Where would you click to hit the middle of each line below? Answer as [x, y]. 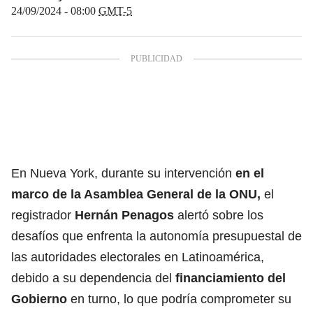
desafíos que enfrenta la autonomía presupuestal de [156, 236]
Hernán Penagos [124, 215]
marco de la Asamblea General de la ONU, [138, 194]
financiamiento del [231, 278]
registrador [43, 215]
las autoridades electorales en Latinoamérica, [138, 257]
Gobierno [41, 299]
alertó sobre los [219, 215]
